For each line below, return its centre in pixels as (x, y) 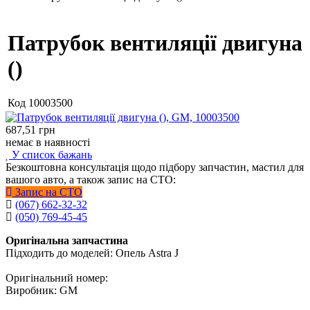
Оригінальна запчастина (67, 240)
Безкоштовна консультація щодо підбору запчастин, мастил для (155, 167)
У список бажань (51, 155)
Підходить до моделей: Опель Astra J (92, 253)
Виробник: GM (42, 290)
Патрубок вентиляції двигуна (155, 43)
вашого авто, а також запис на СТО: (91, 180)
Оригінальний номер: (57, 278)
